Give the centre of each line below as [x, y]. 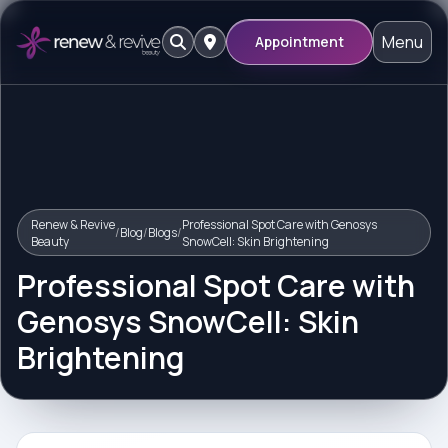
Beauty [49, 241]
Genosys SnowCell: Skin [188, 322]
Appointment [299, 41]
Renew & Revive [72, 224]
